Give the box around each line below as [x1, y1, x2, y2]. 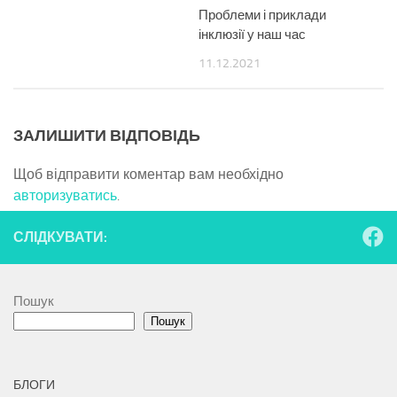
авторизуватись [13, 186, 117, 204]
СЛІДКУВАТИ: [13, 228, 107, 245]
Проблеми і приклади [198, 7, 326, 24]
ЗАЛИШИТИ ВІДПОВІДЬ [13, 125, 200, 145]
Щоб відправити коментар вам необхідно [13, 165, 284, 183]
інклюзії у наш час [198, 27, 306, 43]
